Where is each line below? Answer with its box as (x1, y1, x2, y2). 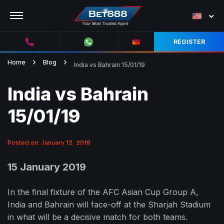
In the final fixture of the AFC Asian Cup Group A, (7, 187, 198, 197)
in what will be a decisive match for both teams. (7, 212, 187, 222)
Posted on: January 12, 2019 (7, 139, 90, 146)
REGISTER (173, 38, 205, 46)
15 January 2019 (7, 161, 86, 173)
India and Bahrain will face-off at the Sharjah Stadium (7, 199, 210, 209)
